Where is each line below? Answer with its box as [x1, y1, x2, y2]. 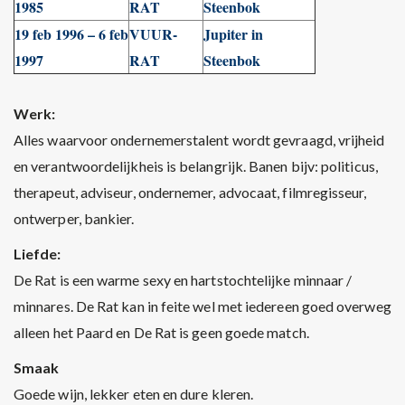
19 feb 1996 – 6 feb [14, 24, 128, 44]
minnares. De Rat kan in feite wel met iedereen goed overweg [14, 297, 391, 315]
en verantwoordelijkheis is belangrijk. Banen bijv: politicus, [14, 157, 378, 174]
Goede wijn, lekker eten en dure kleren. [14, 385, 254, 402]
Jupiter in [203, 24, 263, 44]
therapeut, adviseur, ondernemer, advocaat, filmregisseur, [14, 184, 367, 201]
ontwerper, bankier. [14, 210, 135, 227]
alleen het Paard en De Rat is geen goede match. [14, 324, 309, 341]
